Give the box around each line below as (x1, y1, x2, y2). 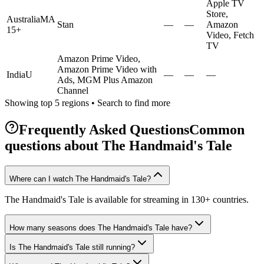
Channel (57, 85, 88, 95)
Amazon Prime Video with (57, 64, 157, 74)
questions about (5, 137, 102, 153)
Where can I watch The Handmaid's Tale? (9, 174, 151, 183)
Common (189, 121, 245, 137)
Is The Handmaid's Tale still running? (9, 242, 135, 252)
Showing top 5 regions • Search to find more (5, 97, 170, 108)
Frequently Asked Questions (19, 121, 189, 137)
